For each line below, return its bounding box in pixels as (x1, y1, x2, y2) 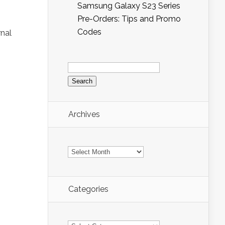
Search (67, 57, 93, 67)
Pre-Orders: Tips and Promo (77, 14, 181, 24)
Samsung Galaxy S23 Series (77, 1, 180, 11)
